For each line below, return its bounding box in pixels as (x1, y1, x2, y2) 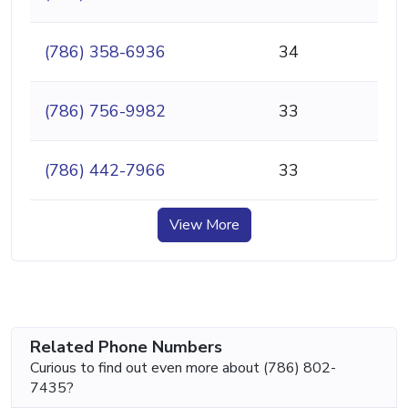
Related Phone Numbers (30, 335, 222, 358)
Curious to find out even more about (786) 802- (30, 357, 336, 378)
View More (168, 214, 240, 235)
